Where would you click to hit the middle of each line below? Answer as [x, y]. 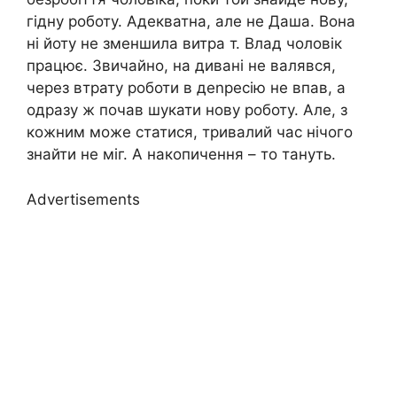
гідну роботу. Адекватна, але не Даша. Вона [191, 22]
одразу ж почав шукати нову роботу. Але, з [187, 110]
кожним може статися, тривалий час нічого [190, 132]
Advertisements [83, 199]
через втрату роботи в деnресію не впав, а [186, 88]
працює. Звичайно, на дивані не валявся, [181, 66]
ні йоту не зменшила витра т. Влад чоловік [184, 44]
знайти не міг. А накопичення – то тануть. [181, 155]
